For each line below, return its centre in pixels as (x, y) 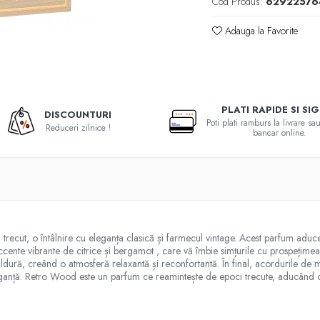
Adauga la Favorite (260, 31)
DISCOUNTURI (78, 115)
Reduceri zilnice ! (78, 128)
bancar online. (279, 133)
